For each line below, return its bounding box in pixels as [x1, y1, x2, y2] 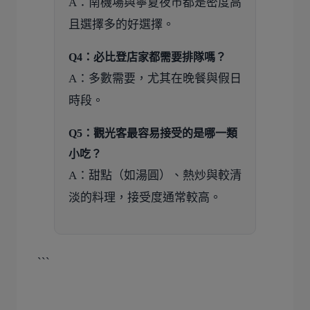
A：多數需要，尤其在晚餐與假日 [69, 71, 241, 85]
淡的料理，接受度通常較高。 [69, 190, 221, 204]
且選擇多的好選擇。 [69, 17, 174, 31]
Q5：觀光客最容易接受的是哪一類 [69, 127, 237, 139]
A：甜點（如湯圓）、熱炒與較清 [69, 168, 241, 182]
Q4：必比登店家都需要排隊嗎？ [69, 51, 226, 63]
